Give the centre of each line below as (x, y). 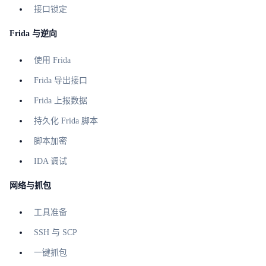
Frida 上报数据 (61, 101)
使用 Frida (52, 60)
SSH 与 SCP (56, 232)
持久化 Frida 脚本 (66, 121)
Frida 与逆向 (33, 34)
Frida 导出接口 (61, 80)
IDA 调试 (50, 161)
